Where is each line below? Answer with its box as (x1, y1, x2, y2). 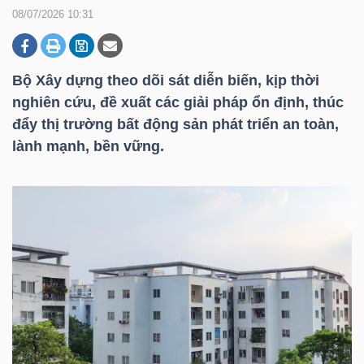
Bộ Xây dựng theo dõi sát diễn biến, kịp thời (12, 72, 319, 89)
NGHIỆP (32, 71, 76, 84)
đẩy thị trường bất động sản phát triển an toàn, (12, 116, 339, 132)
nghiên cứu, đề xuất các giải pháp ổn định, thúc (12, 94, 344, 110)
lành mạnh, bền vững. (12, 138, 164, 154)
